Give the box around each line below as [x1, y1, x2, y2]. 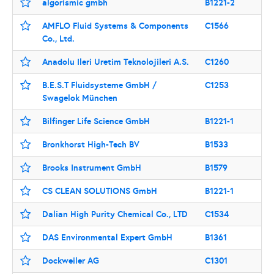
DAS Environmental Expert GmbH [42, 232, 172, 243]
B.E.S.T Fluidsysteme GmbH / [42, 80, 157, 91]
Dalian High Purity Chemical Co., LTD [42, 209, 188, 220]
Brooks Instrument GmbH [42, 162, 141, 173]
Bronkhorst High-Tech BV [42, 139, 139, 150]
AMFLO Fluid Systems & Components [42, 20, 188, 31]
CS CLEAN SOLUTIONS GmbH [42, 185, 157, 196]
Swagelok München [42, 92, 117, 103]
